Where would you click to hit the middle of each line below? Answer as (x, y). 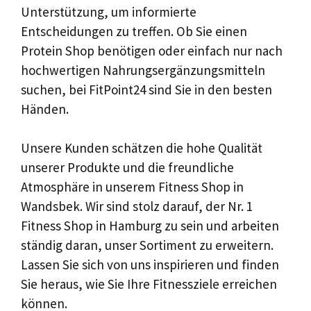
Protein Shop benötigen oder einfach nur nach (152, 50)
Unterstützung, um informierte (109, 11)
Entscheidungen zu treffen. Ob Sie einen (134, 31)
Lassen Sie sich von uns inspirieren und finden (150, 264)
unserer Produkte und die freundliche (127, 167)
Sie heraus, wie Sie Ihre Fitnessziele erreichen (149, 284)
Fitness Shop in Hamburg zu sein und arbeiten (150, 226)
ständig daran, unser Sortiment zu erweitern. (147, 245)
